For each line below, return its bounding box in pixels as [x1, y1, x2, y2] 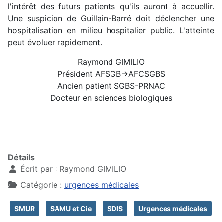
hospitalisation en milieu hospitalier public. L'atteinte [8, 25, 214, 35]
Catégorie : [18, 179, 64, 190]
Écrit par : [18, 164, 59, 174]
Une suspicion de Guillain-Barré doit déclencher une [8, 13, 214, 23]
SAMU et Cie [50, 204, 92, 213]
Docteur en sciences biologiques [50, 92, 172, 103]
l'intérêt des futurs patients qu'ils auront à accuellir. [8, 1, 214, 11]
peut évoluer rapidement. [8, 37, 102, 47]
